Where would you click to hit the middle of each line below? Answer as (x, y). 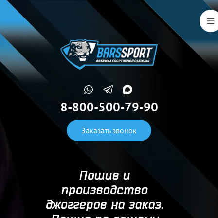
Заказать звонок (109, 130)
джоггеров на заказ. (104, 204)
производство (104, 190)
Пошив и (104, 175)
